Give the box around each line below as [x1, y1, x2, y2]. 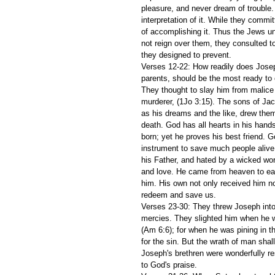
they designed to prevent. [141, 50, 234, 60]
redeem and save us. [141, 190, 219, 199]
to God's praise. [141, 260, 199, 269]
